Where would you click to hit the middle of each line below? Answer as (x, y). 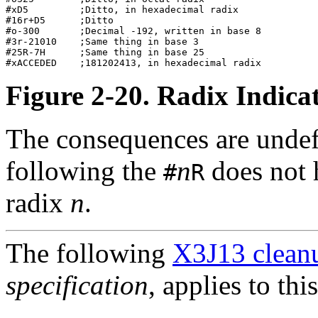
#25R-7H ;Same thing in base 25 (148, 53)
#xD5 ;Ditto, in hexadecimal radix (148, 10)
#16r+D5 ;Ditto (148, 21)
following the (84, 171)
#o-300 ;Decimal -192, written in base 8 (148, 31)
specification (77, 285)
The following (89, 253)
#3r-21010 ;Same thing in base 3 (148, 42)
